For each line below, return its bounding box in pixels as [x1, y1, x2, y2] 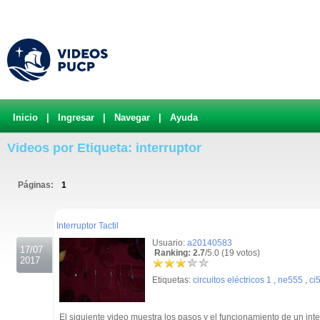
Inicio [13, 112, 38, 123]
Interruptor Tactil [56, 221, 119, 231]
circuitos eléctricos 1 [193, 275, 271, 285]
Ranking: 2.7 [152, 248, 205, 258]
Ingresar [58, 112, 94, 123]
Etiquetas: [152, 275, 193, 285]
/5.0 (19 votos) [205, 248, 260, 258]
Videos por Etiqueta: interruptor [7, 141, 201, 155]
